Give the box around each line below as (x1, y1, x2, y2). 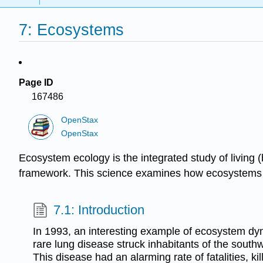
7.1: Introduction (53, 203, 145, 218)
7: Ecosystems (19, 21, 124, 39)
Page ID (19, 77, 53, 87)
